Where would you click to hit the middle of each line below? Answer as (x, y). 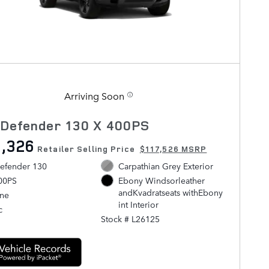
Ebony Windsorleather (161, 180)
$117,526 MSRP (173, 149)
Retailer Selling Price (86, 149)
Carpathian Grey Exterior (165, 166)
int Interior (138, 204)
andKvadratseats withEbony (170, 192)
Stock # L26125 (131, 219)
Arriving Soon (94, 96)
